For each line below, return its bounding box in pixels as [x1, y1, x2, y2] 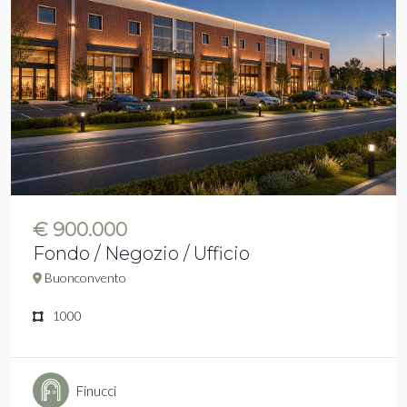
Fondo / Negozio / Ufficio [33, 243, 250, 265]
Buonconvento [42, 270, 126, 286]
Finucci [76, 382, 116, 400]
